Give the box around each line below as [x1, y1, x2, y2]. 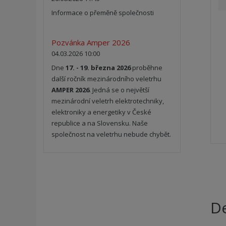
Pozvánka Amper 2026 [51, 37, 131, 48]
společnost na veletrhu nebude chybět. [51, 130, 172, 139]
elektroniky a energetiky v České [51, 107, 152, 117]
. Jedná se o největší [89, 85, 150, 95]
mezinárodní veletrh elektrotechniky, [51, 96, 164, 106]
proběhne [131, 63, 163, 73]
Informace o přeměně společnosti [51, 8, 154, 18]
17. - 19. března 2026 [66, 63, 131, 73]
